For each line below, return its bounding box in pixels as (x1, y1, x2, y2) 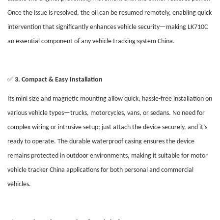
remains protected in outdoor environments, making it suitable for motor (7, 152, 208, 160)
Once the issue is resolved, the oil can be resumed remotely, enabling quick (7, 9, 212, 17)
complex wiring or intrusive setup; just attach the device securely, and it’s (7, 124, 207, 132)
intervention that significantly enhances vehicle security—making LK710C (7, 24, 208, 31)
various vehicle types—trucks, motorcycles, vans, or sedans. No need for (7, 110, 205, 117)
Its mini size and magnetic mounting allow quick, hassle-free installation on (7, 95, 212, 103)
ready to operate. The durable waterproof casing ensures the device (7, 138, 194, 146)
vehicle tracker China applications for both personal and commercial (7, 166, 193, 174)
